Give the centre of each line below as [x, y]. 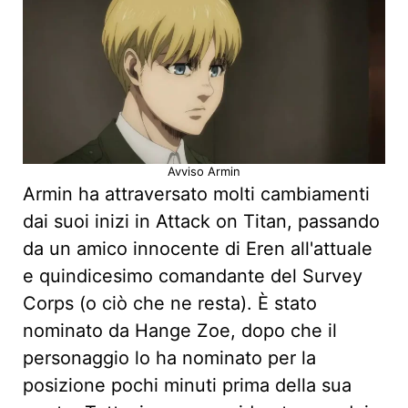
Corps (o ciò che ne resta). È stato [170, 304]
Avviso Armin [204, 172]
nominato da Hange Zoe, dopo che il [180, 331]
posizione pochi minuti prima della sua [187, 386]
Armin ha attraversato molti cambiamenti [196, 194]
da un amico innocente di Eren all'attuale [198, 249]
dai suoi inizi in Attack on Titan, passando [201, 222]
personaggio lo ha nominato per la [169, 358]
